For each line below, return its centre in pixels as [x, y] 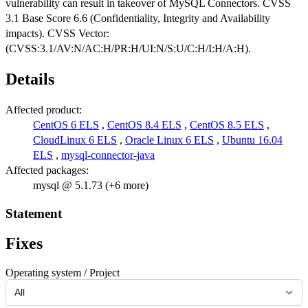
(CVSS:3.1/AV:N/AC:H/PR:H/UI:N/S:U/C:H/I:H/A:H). [128, 49]
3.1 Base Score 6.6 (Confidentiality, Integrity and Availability [138, 19]
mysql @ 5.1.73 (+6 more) [91, 185]
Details [30, 79]
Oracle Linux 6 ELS [169, 140]
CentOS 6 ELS [66, 124]
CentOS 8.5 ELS [227, 124]
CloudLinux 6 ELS [75, 140]
